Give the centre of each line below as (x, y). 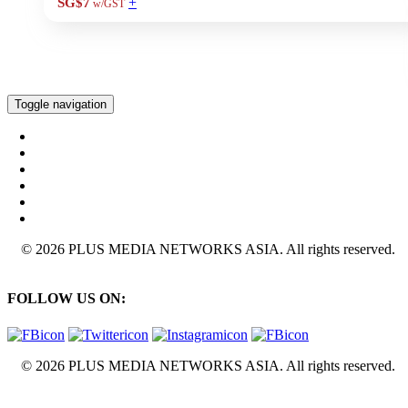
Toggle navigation (61, 104)
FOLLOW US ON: (66, 299)
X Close (31, 396)
